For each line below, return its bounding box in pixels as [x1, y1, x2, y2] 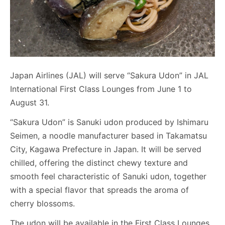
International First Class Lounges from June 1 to [10, 84, 192, 94]
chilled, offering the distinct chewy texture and [10, 158, 188, 168]
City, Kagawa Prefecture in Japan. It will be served [10, 144, 201, 154]
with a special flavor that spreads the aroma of [10, 185, 189, 195]
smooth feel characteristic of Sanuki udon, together [10, 171, 206, 181]
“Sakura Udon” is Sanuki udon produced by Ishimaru [10, 117, 208, 127]
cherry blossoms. [10, 198, 75, 208]
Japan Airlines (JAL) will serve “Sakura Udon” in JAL [10, 70, 208, 80]
